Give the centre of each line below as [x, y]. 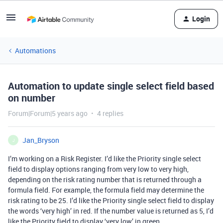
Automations [35, 51]
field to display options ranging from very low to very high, [98, 169]
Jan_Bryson [41, 140]
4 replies [110, 113]
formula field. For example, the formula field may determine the [106, 190]
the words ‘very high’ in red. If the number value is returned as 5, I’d [111, 211]
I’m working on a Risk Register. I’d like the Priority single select [105, 159]
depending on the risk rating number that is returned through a [105, 179]
